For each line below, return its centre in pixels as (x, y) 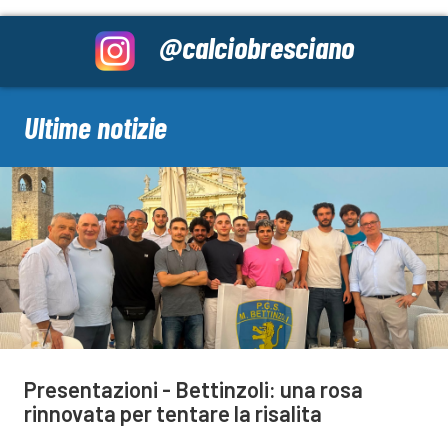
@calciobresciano (256, 46)
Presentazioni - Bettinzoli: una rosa (193, 388)
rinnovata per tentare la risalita (173, 412)
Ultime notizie (95, 126)
